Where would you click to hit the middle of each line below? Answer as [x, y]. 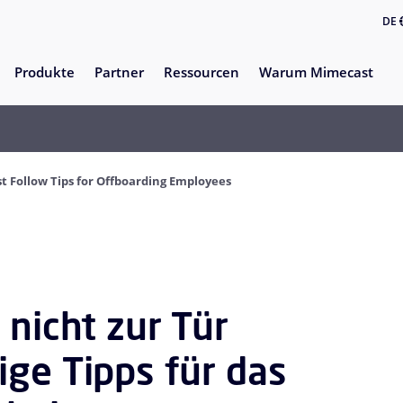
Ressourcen [201, 72]
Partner [119, 72]
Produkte [45, 72]
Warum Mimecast [316, 72]
